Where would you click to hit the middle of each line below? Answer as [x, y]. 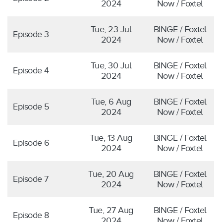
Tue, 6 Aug [111, 101]
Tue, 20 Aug [111, 174]
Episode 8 [31, 215]
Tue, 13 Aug [111, 138]
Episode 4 [31, 70]
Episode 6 [31, 142]
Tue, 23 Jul [111, 29]
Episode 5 [31, 106]
